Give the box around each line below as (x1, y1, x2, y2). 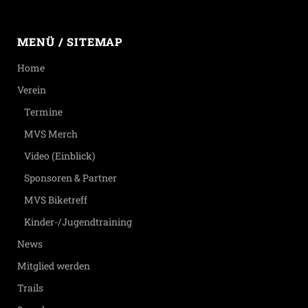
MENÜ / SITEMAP (17, 34, 122, 49)
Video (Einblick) (24, 149, 95, 162)
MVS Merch (24, 127, 78, 140)
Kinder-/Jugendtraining (24, 215, 132, 228)
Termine (24, 105, 63, 118)
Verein (17, 83, 46, 96)
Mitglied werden (17, 259, 90, 272)
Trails (17, 281, 43, 294)
